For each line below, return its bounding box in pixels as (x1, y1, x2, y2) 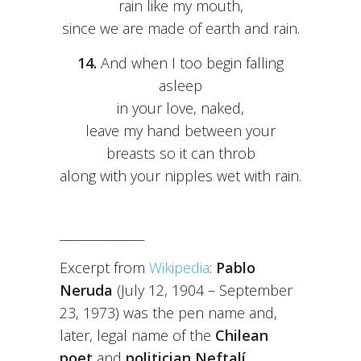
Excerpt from (60, 258, 149, 278)
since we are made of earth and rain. (61, 19, 300, 39)
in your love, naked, (117, 98, 244, 118)
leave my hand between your (85, 121, 276, 141)
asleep (159, 76, 202, 96)
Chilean (215, 326, 268, 346)
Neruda (60, 280, 113, 301)
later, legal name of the (60, 326, 215, 346)
